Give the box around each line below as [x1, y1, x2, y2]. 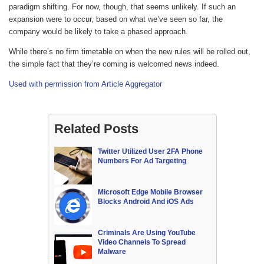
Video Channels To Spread [97, 238, 186, 247]
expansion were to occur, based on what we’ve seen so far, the [9, 15, 223, 24]
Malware [97, 247, 126, 256]
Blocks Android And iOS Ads [97, 197, 194, 206]
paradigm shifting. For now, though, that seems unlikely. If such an [9, 2, 236, 12]
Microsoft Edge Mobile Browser [97, 188, 203, 197]
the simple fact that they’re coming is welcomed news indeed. [9, 60, 219, 69]
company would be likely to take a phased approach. [9, 27, 188, 37]
